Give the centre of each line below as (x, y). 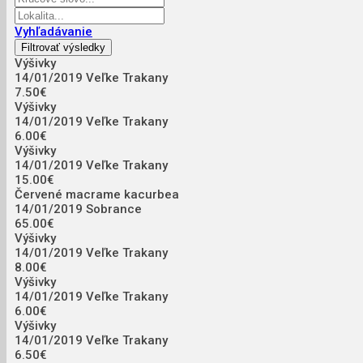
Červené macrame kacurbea (97, 195)
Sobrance (114, 209)
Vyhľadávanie (53, 32)
